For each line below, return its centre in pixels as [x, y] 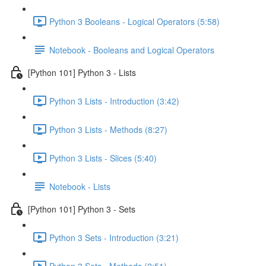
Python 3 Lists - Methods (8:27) [108, 129]
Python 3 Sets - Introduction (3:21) [114, 237]
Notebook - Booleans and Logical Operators [132, 50]
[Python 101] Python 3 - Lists [82, 72]
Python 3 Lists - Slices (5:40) [103, 158]
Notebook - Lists [80, 186]
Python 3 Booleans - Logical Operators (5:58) [134, 21]
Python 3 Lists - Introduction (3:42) [114, 101]
